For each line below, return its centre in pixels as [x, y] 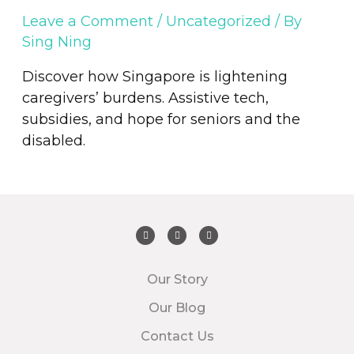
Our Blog [177, 307]
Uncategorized [218, 21]
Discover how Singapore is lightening [154, 77]
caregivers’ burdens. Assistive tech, [145, 98]
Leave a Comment [87, 21]
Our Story [177, 279]
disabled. [53, 141]
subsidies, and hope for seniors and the [161, 119]
